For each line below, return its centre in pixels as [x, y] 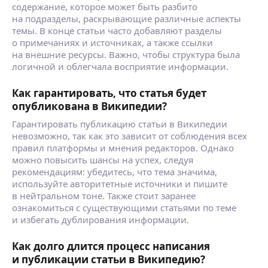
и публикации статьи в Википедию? [109, 259]
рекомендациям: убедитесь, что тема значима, [115, 171]
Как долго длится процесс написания [111, 246]
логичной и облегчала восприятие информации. [120, 66]
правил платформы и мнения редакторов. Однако [123, 147]
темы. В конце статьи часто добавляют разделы [117, 30]
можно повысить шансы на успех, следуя [103, 159]
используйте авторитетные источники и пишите [120, 183]
